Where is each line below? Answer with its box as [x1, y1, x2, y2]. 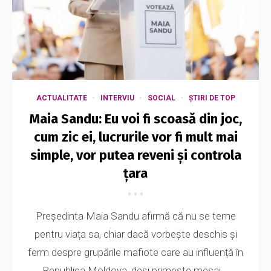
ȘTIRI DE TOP [188, 94, 235, 103]
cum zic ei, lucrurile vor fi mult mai [33, 129, 238, 146]
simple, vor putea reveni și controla [30, 147, 241, 164]
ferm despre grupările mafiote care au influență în [28, 246, 243, 259]
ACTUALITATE [36, 94, 87, 103]
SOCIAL [147, 94, 175, 103]
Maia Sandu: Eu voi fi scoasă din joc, [29, 111, 242, 128]
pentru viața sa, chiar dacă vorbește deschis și [34, 228, 237, 241]
